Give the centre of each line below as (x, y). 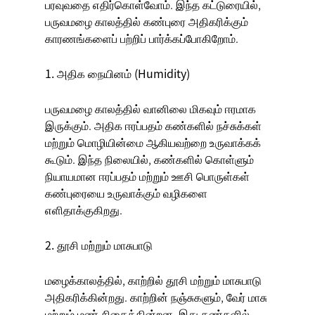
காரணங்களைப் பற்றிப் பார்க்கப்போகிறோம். (142, 38)
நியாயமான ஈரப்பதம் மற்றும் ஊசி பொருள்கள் (147, 176)
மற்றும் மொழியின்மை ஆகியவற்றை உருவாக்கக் (153, 142)
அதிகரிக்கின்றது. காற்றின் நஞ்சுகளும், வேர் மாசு (156, 297)
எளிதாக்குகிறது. (84, 210)
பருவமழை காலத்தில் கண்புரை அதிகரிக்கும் (147, 21)
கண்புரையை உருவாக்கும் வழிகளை (126, 193)
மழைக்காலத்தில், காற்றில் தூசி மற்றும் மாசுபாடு (153, 280)
